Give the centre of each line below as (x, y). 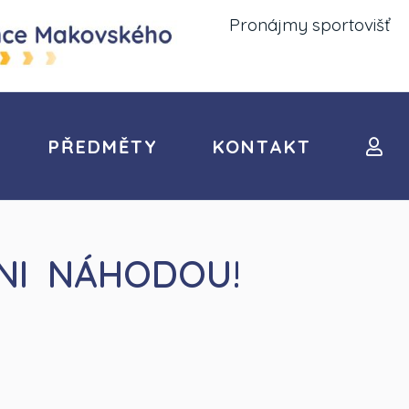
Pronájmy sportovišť (309, 25)
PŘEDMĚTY (104, 147)
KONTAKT (262, 147)
